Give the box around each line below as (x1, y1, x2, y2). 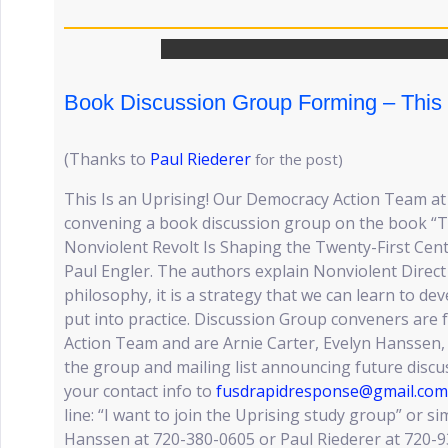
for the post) (255, 149, 343, 169)
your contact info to (64, 380, 216, 402)
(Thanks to (64, 148, 150, 170)
